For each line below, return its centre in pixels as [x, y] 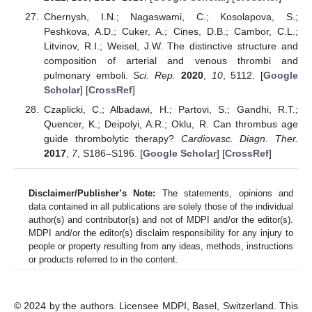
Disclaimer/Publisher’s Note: [92, 194]
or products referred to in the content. [103, 260]
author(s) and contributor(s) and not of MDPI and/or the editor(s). [161, 220]
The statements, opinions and [225, 194]
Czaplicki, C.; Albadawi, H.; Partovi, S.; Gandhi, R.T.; [171, 110]
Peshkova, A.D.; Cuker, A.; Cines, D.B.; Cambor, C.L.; [171, 32]
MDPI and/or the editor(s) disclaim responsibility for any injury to [161, 233]
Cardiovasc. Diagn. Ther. [240, 139]
